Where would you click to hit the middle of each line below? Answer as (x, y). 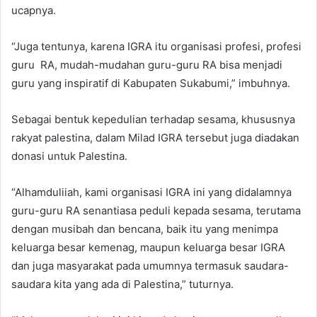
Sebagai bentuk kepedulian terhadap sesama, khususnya (153, 119)
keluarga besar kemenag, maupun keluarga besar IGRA (148, 247)
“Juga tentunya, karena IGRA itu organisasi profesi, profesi (156, 46)
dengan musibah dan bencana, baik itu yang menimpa (145, 229)
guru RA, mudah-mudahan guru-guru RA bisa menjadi (147, 64)
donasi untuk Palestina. (69, 156)
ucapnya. (34, 10)
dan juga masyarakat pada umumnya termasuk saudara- (150, 265)
